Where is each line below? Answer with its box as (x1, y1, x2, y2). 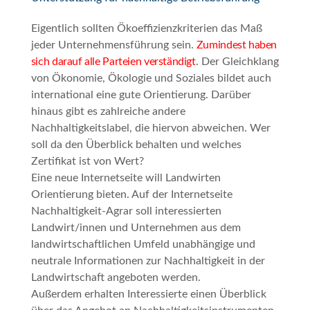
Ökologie (107, 73, 152, 84)
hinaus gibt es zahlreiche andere (30, 106, 185, 118)
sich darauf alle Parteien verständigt (30, 56, 196, 68)
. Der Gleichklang (195, 56, 279, 68)
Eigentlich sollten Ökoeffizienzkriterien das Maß (30, 23, 262, 35)
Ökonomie (51, 73, 102, 84)
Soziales (175, 73, 215, 84)
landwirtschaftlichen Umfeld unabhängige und (30, 239, 255, 250)
